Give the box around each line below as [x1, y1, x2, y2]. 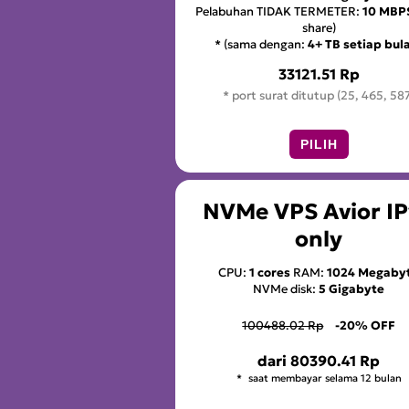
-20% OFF [335, 318, 396, 334]
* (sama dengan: [215, 36, 309, 52]
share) [301, 19, 336, 36]
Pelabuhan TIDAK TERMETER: [194, 3, 362, 19]
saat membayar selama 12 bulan [245, 372, 402, 385]
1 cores [249, 265, 291, 281]
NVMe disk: [253, 281, 320, 298]
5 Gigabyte [319, 281, 385, 298]
